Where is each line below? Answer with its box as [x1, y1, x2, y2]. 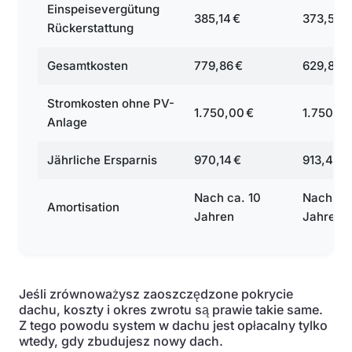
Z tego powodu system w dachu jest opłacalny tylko [19, 317, 328, 333]
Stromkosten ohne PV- [47, 96, 174, 111]
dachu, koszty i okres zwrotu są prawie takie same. [19, 302, 323, 317]
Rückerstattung [47, 20, 134, 35]
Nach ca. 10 [194, 190, 261, 205]
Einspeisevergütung [47, 2, 159, 16]
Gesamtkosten [47, 58, 128, 73]
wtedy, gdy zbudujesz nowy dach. [19, 333, 223, 349]
